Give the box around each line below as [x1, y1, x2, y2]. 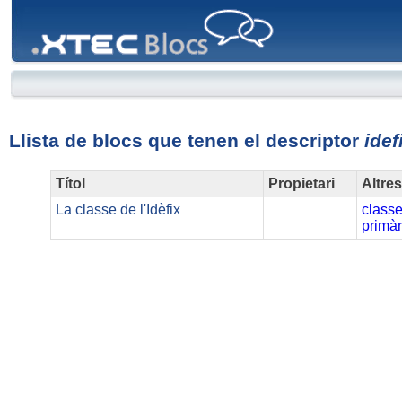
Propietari [268, 176, 336, 192]
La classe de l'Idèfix [56, 202, 181, 218]
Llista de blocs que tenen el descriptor [8, 130, 364, 152]
